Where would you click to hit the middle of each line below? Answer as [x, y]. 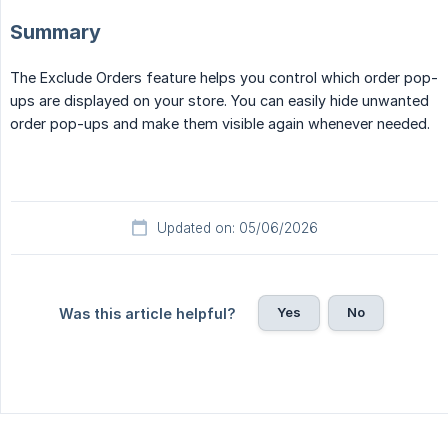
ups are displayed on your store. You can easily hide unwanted [219, 101]
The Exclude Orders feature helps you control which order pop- [224, 78]
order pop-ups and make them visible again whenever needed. [220, 124]
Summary [55, 32]
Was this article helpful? [147, 314]
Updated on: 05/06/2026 [237, 228]
